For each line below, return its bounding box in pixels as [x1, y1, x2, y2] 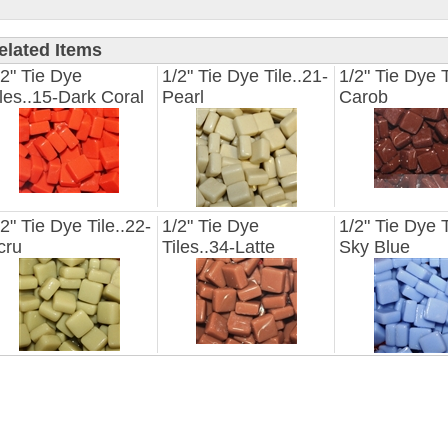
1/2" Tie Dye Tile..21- [162, 66, 328, 86]
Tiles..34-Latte [162, 237, 275, 257]
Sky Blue [339, 237, 410, 257]
